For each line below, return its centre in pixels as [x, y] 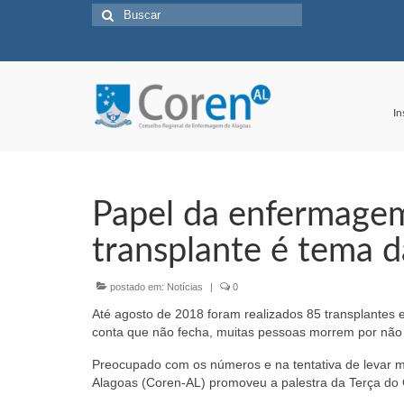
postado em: [137, 286]
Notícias [185, 286]
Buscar [113, 12]
